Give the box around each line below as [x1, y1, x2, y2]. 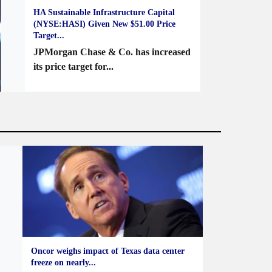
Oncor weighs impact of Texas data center [31, 246, 185, 256]
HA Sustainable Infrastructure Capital [33, 8, 175, 17]
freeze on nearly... [31, 258, 96, 267]
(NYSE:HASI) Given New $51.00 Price [33, 19, 175, 29]
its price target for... [33, 61, 114, 72]
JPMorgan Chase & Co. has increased [33, 47, 191, 57]
